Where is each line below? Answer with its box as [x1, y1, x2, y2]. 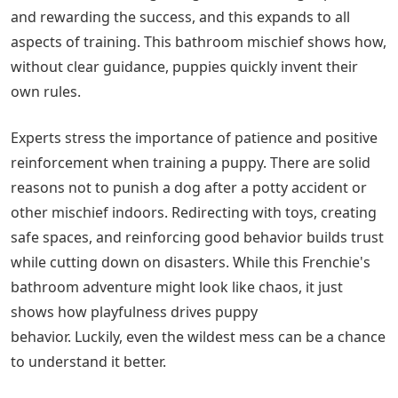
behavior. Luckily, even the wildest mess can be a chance [11, 327, 386, 347]
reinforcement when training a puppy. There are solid [11, 153, 370, 173]
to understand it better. [11, 352, 166, 372]
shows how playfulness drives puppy [11, 302, 258, 322]
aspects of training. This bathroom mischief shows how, [11, 32, 386, 52]
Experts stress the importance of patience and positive [11, 128, 378, 148]
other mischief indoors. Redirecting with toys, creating [11, 203, 377, 223]
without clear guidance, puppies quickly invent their [11, 57, 358, 77]
